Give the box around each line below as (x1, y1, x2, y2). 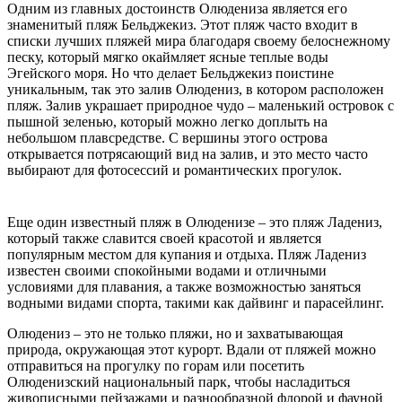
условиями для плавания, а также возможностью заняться (7, 279, 361, 295)
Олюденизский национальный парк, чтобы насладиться (7, 374, 350, 390)
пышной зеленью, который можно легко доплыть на (7, 114, 328, 130)
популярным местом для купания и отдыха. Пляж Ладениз (7, 247, 366, 263)
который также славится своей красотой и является (7, 231, 321, 247)
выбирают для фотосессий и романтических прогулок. (7, 162, 342, 179)
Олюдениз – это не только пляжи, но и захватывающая (7, 326, 343, 342)
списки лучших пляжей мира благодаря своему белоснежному (7, 33, 390, 49)
